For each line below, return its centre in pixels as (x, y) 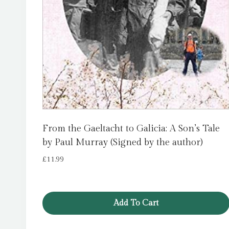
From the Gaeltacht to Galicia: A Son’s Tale (131, 128)
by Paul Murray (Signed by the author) (123, 142)
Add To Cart (136, 203)
